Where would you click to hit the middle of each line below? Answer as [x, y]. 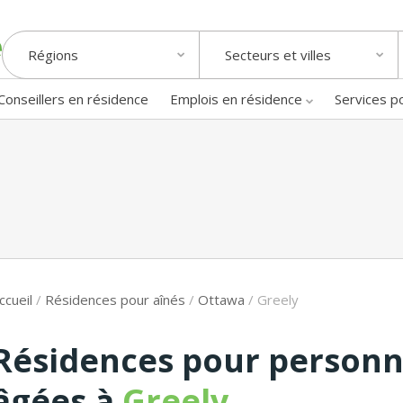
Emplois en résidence [236, 99]
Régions [53, 55]
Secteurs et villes [278, 55]
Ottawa [221, 299]
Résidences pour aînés [115, 299]
